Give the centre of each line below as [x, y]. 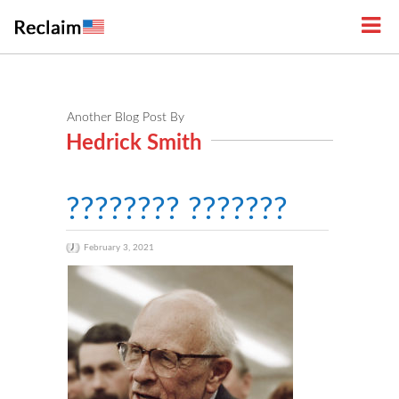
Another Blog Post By [126, 118]
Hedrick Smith [134, 143]
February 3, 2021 [119, 248]
